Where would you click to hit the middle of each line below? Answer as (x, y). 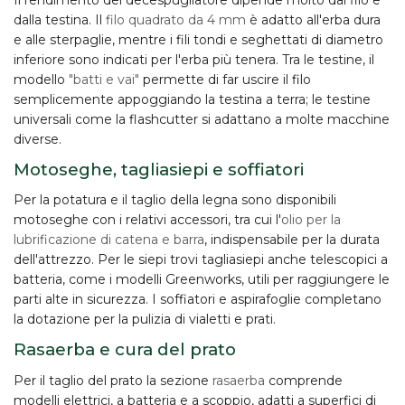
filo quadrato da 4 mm (176, 19)
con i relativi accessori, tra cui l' (185, 220)
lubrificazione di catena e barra (109, 240)
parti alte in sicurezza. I (87, 300)
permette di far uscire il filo (225, 79)
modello (41, 79)
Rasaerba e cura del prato (125, 350)
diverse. (38, 139)
